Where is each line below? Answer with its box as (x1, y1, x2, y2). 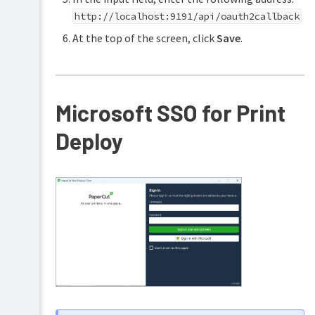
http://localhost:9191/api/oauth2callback (74, 9, 300, 22)
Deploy (55, 127, 123, 154)
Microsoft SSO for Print (55, 98, 285, 126)
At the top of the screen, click (72, 30, 217, 45)
